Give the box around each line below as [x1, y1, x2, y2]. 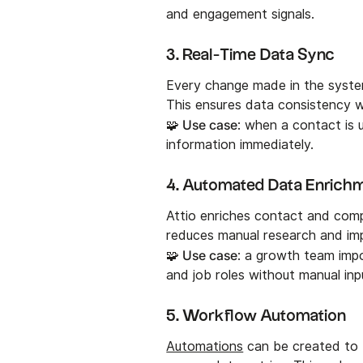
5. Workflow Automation [166, 307, 347, 324]
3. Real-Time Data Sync [166, 46, 335, 63]
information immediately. [166, 136, 314, 152]
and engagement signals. [166, 6, 315, 22]
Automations [166, 338, 244, 354]
